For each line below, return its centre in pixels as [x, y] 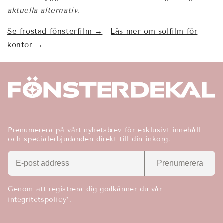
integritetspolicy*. [40, 200]
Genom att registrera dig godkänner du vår [85, 189]
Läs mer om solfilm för [154, 32]
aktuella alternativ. [44, 11]
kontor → [25, 45]
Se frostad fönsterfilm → [55, 32]
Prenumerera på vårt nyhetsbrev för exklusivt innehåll [104, 130]
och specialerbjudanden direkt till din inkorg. [89, 139]
